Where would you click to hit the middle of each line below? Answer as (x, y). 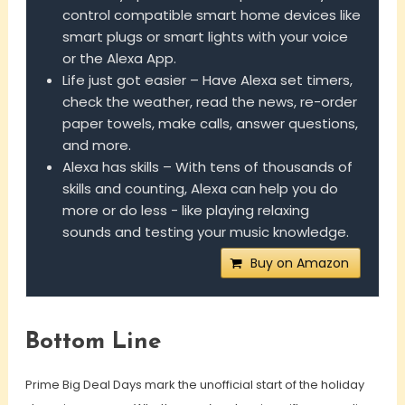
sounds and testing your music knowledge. (205, 232)
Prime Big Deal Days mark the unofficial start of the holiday (194, 385)
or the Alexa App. (119, 59)
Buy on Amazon (300, 264)
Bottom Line (93, 343)
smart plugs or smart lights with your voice (205, 37)
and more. (96, 146)
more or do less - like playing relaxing (185, 211)
